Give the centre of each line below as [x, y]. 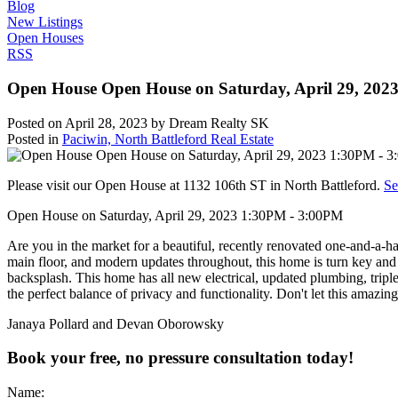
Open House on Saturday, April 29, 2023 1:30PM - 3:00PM [175, 215]
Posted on [36, 123]
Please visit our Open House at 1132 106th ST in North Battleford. [195, 185]
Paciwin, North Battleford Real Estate [168, 139]
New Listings [45, 22]
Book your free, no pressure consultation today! [180, 358]
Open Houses [45, 38]
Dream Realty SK [219, 123]
